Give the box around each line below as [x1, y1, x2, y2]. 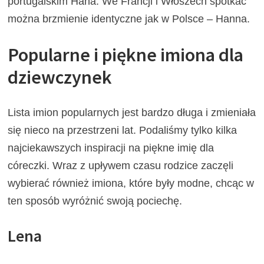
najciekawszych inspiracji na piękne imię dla [8, 142, 214, 154]
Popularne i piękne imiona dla [8, 42, 244, 67]
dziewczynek [8, 65, 113, 89]
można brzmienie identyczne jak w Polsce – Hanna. [8, 12, 250, 25]
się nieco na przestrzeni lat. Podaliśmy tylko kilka [8, 124, 237, 137]
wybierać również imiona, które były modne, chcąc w [8, 177, 255, 190]
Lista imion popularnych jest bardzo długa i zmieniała [8, 107, 256, 119]
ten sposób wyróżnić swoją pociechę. [8, 195, 183, 207]
